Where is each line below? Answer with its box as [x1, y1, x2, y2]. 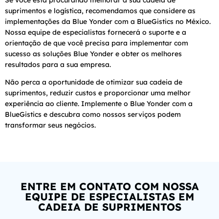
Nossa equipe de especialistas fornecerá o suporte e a [5, 27, 186, 37]
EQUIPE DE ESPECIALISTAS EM [25, 190, 194, 203]
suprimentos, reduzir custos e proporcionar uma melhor [5, 88, 191, 97]
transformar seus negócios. [5, 120, 96, 130]
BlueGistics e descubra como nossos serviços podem [5, 109, 181, 119]
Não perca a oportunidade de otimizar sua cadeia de [5, 77, 182, 87]
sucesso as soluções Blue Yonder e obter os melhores [5, 49, 182, 58]
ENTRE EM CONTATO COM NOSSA [20, 179, 199, 193]
